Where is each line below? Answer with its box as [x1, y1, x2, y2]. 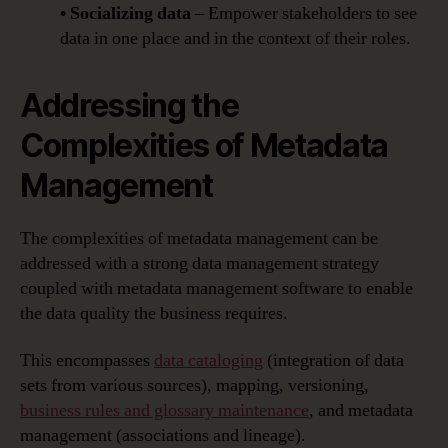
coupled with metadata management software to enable [20, 276, 413, 300]
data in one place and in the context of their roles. [60, 26, 411, 50]
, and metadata [309, 399, 413, 423]
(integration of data [263, 349, 404, 373]
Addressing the [20, 85, 239, 125]
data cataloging [154, 349, 263, 373]
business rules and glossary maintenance [20, 399, 309, 423]
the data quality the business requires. [20, 301, 288, 325]
